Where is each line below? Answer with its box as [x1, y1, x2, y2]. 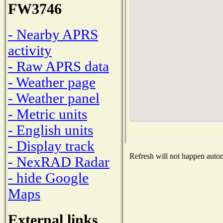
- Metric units [8, 106, 87, 122]
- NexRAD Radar [8, 154, 110, 170]
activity [8, 42, 52, 58]
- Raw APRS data [8, 58, 109, 74]
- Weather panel [8, 90, 100, 106]
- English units [8, 122, 93, 138]
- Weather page [8, 74, 96, 90]
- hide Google [8, 170, 89, 186]
